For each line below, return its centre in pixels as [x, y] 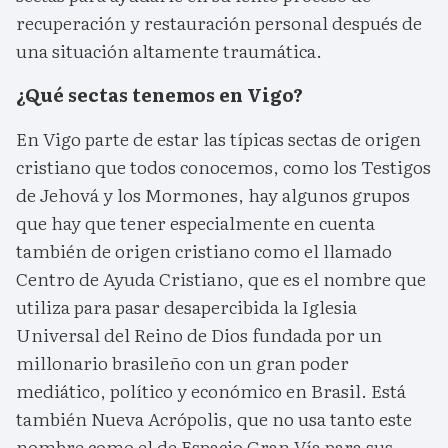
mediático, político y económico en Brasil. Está [211, 391]
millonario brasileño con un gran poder [182, 363]
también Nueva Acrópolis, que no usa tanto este [214, 419]
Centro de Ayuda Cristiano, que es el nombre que [221, 279]
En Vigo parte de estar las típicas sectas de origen [218, 139]
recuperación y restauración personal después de [219, 23]
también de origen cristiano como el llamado [204, 251]
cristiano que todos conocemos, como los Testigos [223, 167]
